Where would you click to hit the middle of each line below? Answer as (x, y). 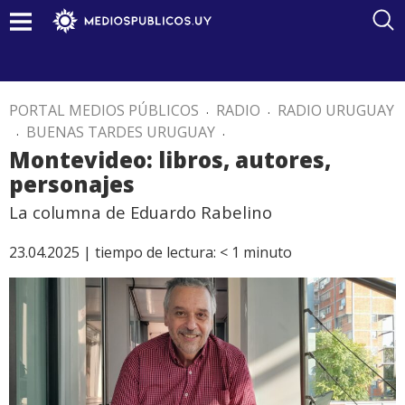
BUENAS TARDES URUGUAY (121, 132)
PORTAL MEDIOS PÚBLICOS (104, 110)
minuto (268, 252)
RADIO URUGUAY (336, 110)
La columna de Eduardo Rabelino (141, 212)
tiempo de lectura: (155, 252)
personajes (72, 184)
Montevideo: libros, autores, (170, 160)
